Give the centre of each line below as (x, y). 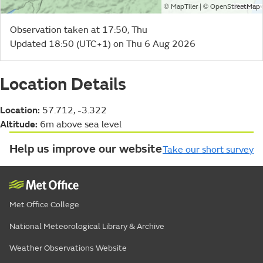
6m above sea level (80, 124)
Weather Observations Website (68, 248)
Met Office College (44, 204)
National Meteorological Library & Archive (87, 226)
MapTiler (184, 6)
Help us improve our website (86, 149)
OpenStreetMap (235, 6)
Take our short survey (208, 149)
